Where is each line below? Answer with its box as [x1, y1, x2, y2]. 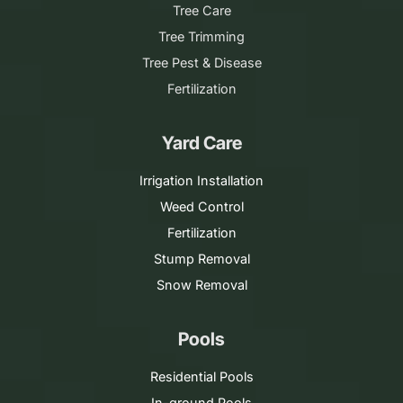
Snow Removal [156, 276, 247, 292]
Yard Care [161, 131, 242, 154]
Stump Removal [153, 250, 250, 266]
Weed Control [159, 198, 244, 214]
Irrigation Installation [139, 172, 264, 188]
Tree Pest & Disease [141, 54, 262, 70]
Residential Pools [149, 368, 254, 384]
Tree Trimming [158, 28, 245, 44]
